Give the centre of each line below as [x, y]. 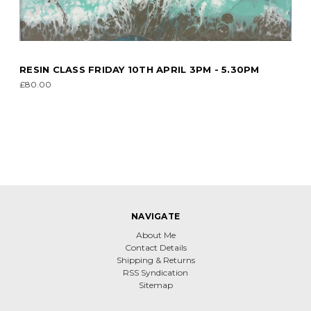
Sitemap [155, 285]
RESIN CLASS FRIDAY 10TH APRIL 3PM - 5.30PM [140, 69]
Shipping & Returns [155, 260]
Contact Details [155, 247]
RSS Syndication [155, 272]
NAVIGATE [155, 216]
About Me [155, 235]
